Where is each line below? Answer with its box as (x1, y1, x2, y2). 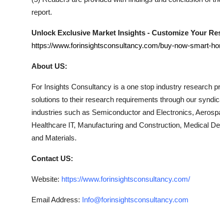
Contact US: (31, 154, 73, 163)
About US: (31, 62, 67, 70)
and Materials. (31, 134, 77, 142)
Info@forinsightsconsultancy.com (82, 195, 189, 204)
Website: (31, 175, 61, 183)
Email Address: (31, 195, 82, 204)
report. (31, 8, 52, 16)
